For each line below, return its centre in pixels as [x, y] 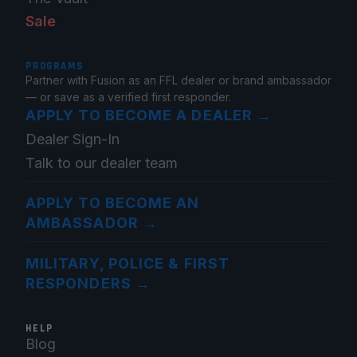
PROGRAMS [55, 67]
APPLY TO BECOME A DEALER [139, 116]
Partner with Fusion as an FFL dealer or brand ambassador [178, 80]
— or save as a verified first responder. [128, 97]
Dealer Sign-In [73, 139]
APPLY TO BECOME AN [113, 203]
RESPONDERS [78, 284]
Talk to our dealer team [102, 163]
